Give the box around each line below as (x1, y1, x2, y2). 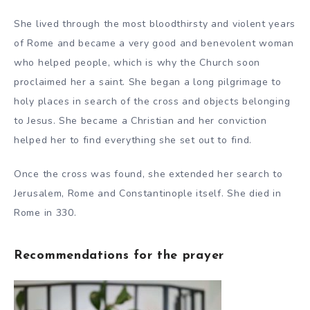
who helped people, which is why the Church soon (14, 56, 260, 70)
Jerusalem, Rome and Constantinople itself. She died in (14, 187, 282, 201)
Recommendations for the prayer (14, 248, 224, 262)
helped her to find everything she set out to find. (14, 134, 253, 147)
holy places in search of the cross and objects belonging (14, 95, 291, 109)
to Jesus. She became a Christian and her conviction (14, 114, 267, 128)
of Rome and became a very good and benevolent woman (14, 37, 294, 51)
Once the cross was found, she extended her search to (14, 167, 283, 181)
